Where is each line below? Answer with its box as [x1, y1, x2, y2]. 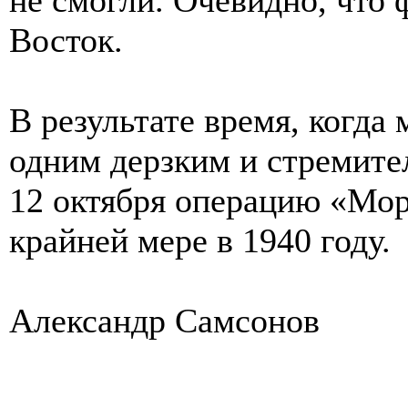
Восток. [9, 20, 123, 59]
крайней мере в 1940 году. [9, 220, 391, 260]
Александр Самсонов [9, 301, 320, 340]
